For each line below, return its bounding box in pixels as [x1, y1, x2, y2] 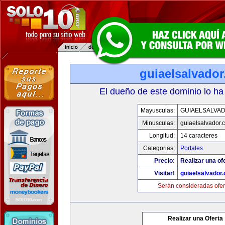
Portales [180, 145, 203, 152]
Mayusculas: [141, 107, 175, 114]
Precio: [154, 157, 175, 164]
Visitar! [154, 170, 175, 177]
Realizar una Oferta [168, 215, 223, 222]
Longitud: [149, 132, 175, 139]
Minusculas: [142, 120, 175, 127]
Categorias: [143, 145, 175, 152]
